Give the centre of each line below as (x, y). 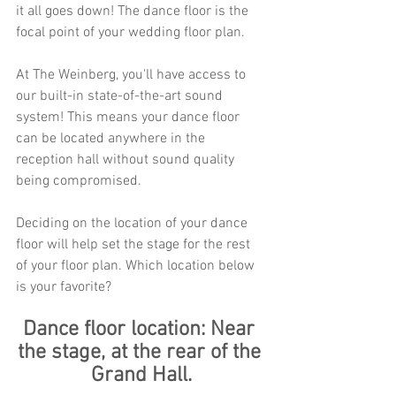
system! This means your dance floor (129, 118)
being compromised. (80, 181)
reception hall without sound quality (127, 160)
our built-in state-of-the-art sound (121, 96)
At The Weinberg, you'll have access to (133, 75)
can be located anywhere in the (112, 139)
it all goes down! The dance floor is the (134, 11)
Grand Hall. (141, 376)
